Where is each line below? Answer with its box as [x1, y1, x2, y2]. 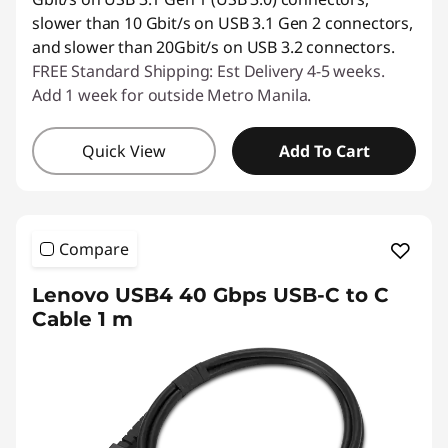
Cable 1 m [32, 307, 133, 331]
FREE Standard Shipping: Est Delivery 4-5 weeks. [32, 60, 385, 82]
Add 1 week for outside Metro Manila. [32, 84, 312, 106]
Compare [59, 238, 129, 260]
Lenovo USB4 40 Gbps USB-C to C [32, 283, 389, 307]
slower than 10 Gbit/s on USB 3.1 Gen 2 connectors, [32, 12, 413, 34]
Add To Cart [278, 140, 370, 162]
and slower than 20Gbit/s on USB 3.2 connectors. [32, 36, 395, 58]
